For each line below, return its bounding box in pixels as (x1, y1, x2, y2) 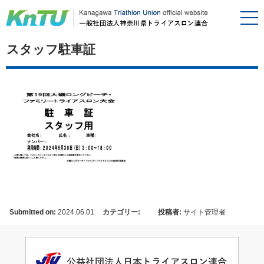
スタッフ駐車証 (6, 42, 95, 56)
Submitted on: (9, 208, 56, 216)
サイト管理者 (181, 208, 226, 216)
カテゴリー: (103, 208, 141, 216)
